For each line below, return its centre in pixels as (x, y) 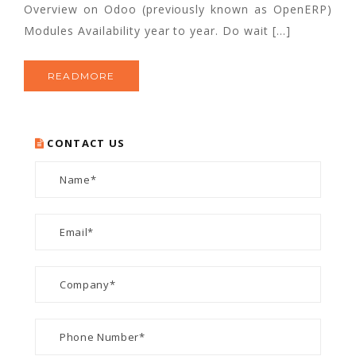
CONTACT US (86, 143)
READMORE (81, 75)
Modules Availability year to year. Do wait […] (158, 30)
